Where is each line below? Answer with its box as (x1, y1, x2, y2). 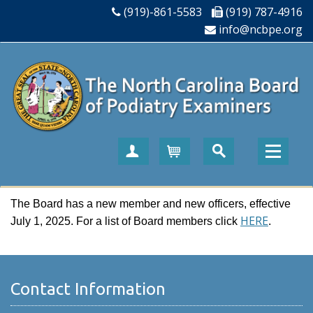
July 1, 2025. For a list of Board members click (10, 215, 240, 228)
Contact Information (10, 279, 166, 298)
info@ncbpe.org (219, 22, 303, 37)
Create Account (141, 145, 221, 161)
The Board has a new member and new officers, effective (10, 198, 291, 210)
